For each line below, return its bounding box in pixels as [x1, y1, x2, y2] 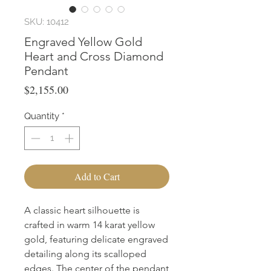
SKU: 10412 [24, 16, 69, 28]
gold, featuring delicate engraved [24, 233, 168, 245]
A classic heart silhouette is [24, 204, 140, 216]
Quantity [24, 111, 59, 122]
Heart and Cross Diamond [24, 49, 163, 64]
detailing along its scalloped [24, 247, 146, 260]
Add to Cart [74, 169, 120, 183]
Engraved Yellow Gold [24, 34, 142, 50]
